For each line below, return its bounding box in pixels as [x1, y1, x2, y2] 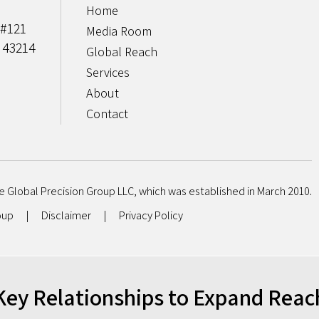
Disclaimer [41, 207, 91, 223]
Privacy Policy [119, 207, 183, 223]
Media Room [86, 23, 152, 39]
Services [86, 64, 130, 80]
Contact [86, 105, 128, 122]
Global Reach [86, 43, 157, 60]
